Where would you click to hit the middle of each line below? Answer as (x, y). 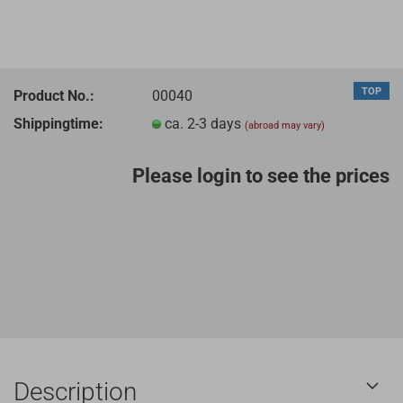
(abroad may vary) (285, 125)
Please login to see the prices (261, 176)
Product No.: (54, 95)
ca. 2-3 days (205, 123)
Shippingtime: (58, 123)
